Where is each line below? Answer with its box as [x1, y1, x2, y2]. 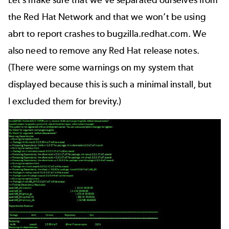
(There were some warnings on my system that [8, 62, 194, 74]
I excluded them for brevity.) [8, 96, 122, 107]
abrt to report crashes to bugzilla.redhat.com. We [8, 28, 207, 40]
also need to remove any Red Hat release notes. [8, 45, 199, 57]
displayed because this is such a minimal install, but [8, 79, 212, 90]
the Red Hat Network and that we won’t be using [8, 11, 206, 23]
